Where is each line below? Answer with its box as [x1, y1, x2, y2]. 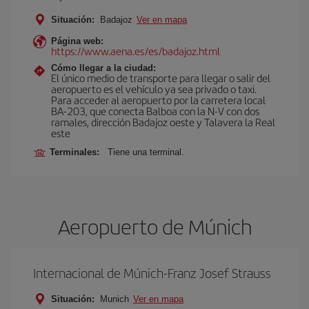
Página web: [51, 36, 103, 46]
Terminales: [50, 147, 105, 157]
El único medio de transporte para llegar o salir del [51, 70, 270, 85]
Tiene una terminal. [108, 147, 184, 157]
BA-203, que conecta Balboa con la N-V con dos [51, 103, 259, 118]
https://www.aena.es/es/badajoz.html [51, 43, 220, 58]
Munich [97, 294, 132, 304]
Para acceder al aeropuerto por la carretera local [51, 92, 266, 107]
